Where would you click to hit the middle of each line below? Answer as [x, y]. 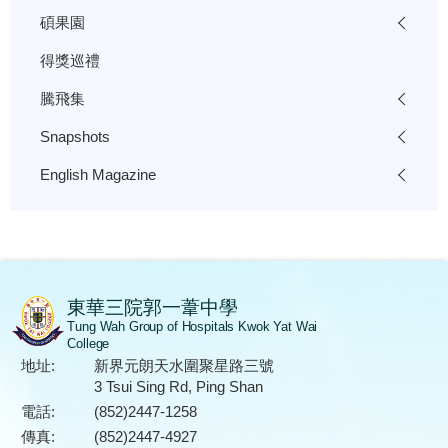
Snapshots [75, 137]
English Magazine [98, 175]
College [88, 344]
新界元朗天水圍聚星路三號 [183, 366]
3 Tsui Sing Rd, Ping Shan [178, 387]
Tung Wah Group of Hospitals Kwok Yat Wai [192, 327]
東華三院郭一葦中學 [153, 308]
